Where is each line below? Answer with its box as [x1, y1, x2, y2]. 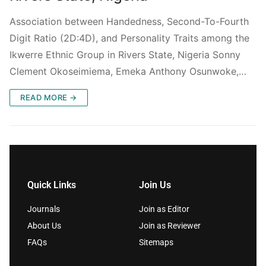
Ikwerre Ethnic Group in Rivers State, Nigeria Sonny [9, 48, 240, 61]
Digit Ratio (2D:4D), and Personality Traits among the [9, 31, 249, 44]
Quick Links [27, 179, 76, 191]
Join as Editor [139, 204, 189, 214]
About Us [27, 220, 61, 230]
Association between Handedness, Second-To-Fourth [9, 15, 249, 27]
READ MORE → [20, 92, 77, 102]
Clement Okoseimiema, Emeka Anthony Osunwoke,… [9, 65, 246, 77]
